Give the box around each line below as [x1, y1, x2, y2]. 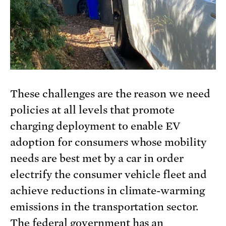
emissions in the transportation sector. [10, 201, 199, 213]
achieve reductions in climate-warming [10, 185, 205, 197]
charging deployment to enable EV [10, 120, 181, 133]
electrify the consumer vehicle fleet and [10, 168, 207, 181]
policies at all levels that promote [10, 104, 175, 117]
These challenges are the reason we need [10, 88, 211, 100]
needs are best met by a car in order [10, 152, 184, 165]
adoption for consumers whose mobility [10, 136, 207, 149]
